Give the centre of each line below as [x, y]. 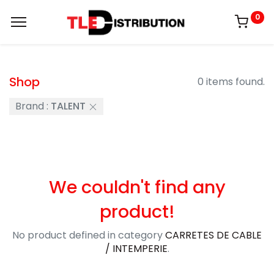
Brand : [31, 106]
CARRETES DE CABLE [213, 235]
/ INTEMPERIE [136, 249]
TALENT [68, 106]
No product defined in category [89, 235]
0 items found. [231, 82]
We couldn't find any [137, 187]
